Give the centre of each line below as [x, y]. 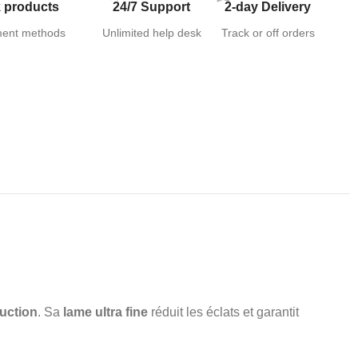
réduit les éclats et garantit [223, 312]
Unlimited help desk [151, 32]
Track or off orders [268, 32]
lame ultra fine [105, 312]
